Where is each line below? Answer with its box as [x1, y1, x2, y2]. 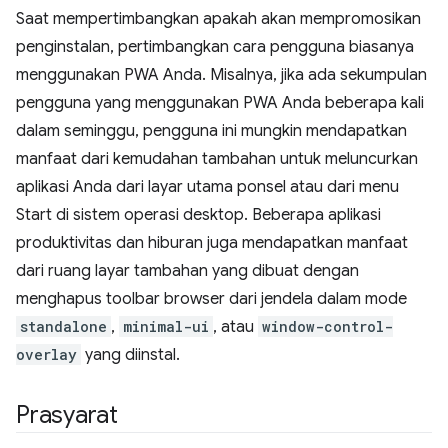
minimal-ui [123, 316, 209, 336]
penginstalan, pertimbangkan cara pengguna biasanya [16, 36, 414, 57]
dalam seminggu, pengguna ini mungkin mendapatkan [16, 120, 407, 141]
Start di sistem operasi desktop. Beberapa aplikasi [16, 204, 381, 225]
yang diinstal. [81, 344, 180, 365]
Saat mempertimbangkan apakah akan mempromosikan [16, 8, 421, 29]
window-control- [262, 316, 393, 336]
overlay [16, 344, 77, 364]
